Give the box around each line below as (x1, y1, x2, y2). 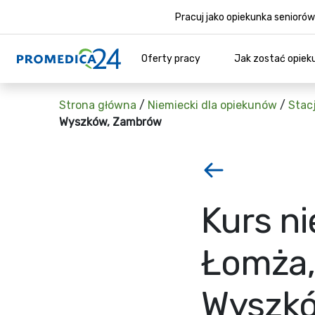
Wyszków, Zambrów (59, 115, 162, 129)
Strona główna (59, 98, 136, 112)
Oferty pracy (141, 53, 200, 65)
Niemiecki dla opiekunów (148, 98, 277, 112)
